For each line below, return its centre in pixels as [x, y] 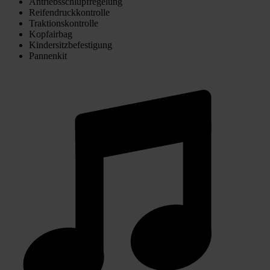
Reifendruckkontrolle [69, 12]
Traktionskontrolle [64, 23]
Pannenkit [48, 55]
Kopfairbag [51, 34]
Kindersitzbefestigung [71, 45]
